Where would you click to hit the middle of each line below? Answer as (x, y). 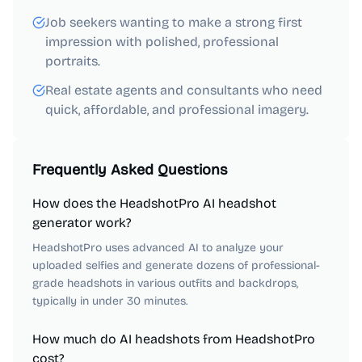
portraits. (73, 61)
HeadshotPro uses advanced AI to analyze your (158, 248)
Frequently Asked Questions (130, 170)
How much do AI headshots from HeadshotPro (174, 339)
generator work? (82, 223)
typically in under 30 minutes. (110, 301)
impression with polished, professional (162, 42)
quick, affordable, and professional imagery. (177, 109)
